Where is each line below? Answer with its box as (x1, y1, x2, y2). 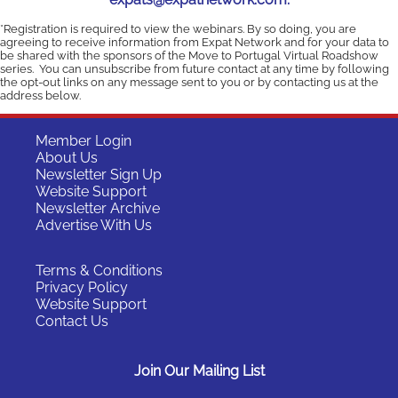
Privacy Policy (36, 278, 128, 296)
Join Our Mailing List (133, 362, 265, 380)
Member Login (36, 131, 131, 149)
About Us (36, 148, 98, 166)
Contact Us (36, 312, 108, 330)
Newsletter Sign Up (36, 165, 162, 183)
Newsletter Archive (36, 199, 160, 217)
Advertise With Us (36, 216, 152, 234)
